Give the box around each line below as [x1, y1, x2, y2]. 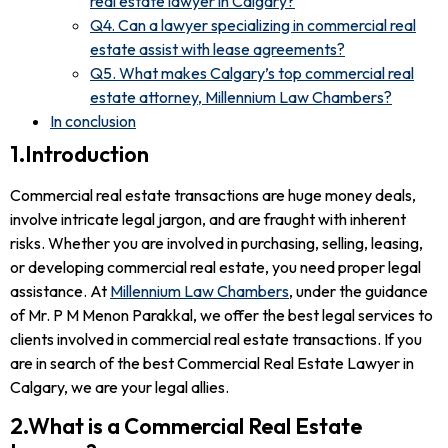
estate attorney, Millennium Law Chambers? [90, 86, 392, 107]
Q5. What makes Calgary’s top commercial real [90, 62, 414, 83]
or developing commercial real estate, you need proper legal [10, 256, 421, 277]
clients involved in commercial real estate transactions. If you [10, 328, 422, 349]
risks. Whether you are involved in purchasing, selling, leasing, [10, 232, 423, 253]
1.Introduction [10, 139, 149, 168]
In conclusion [50, 110, 136, 131]
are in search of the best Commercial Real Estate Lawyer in [10, 352, 414, 373]
